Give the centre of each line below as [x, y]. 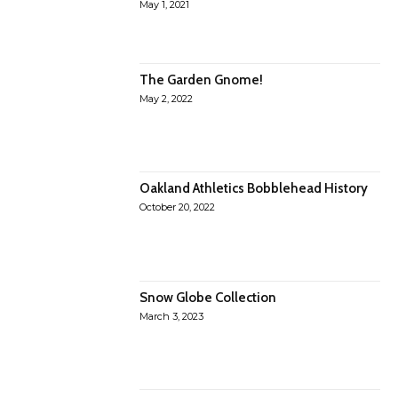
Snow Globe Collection [208, 297]
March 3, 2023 [172, 316]
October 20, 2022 [178, 207]
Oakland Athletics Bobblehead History [254, 189]
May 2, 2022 [167, 98]
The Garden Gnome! [202, 80]
